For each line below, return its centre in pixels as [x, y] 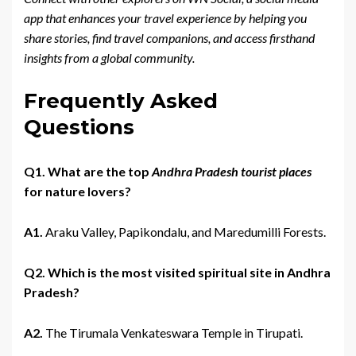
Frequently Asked [121, 101]
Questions [79, 128]
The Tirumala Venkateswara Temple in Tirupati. [173, 333]
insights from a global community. [109, 58]
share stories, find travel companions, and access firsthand [169, 38]
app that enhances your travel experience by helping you [165, 18]
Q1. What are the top [88, 172]
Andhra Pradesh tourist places [232, 172]
